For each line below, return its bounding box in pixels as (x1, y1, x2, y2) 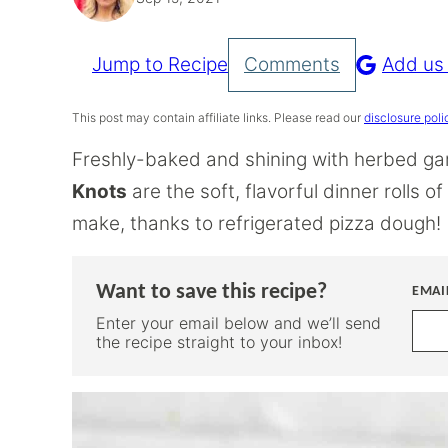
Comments (244, 53, 340, 76)
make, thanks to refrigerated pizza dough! (72, 212, 441, 235)
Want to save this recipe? (96, 281, 327, 304)
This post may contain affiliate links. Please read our (72, 110, 364, 125)
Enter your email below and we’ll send (96, 313, 381, 333)
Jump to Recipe (92, 53, 228, 76)
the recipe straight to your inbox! (96, 332, 342, 352)
